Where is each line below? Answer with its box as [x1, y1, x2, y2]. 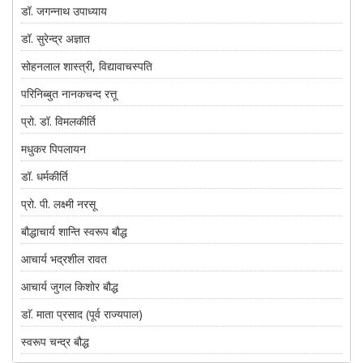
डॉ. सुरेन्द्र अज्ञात [21, 31, 90, 46]
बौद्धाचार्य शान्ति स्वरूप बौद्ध [21, 224, 127, 239]
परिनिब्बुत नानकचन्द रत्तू [21, 86, 117, 101]
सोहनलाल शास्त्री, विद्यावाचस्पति [21, 58, 152, 74]
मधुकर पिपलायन [21, 141, 86, 156]
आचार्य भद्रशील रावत [21, 251, 107, 267]
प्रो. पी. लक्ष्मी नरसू [21, 196, 96, 211]
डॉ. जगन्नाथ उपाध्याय [21, 3, 107, 19]
